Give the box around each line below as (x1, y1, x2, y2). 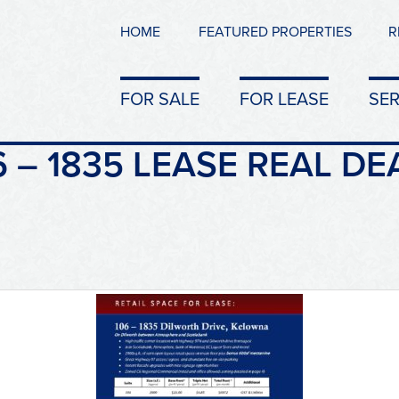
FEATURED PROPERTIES (199, 23, 353, 41)
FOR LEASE (240, 89, 329, 110)
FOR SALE (120, 89, 199, 110)
